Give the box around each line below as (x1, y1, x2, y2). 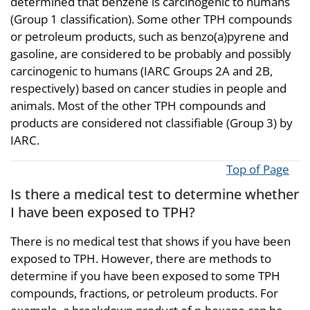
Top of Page (226, 161, 289, 177)
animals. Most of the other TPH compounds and (10, 98, 266, 113)
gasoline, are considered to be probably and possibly (10, 46, 291, 62)
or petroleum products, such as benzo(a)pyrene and (10, 28, 289, 44)
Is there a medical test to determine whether (10, 184, 299, 203)
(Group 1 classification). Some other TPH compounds (10, 11, 292, 27)
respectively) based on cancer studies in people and (10, 80, 286, 96)
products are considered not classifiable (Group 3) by (10, 115, 293, 131)
